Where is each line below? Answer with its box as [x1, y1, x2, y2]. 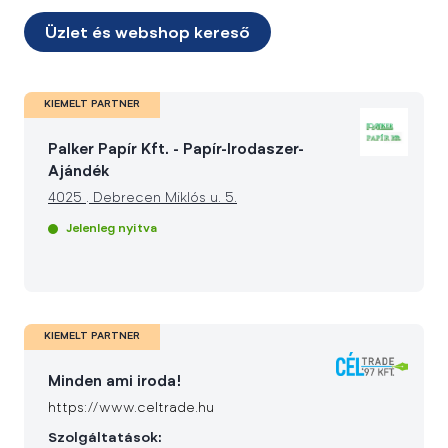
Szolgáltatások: [48, 432, 162, 446]
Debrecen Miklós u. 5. [89, 192, 237, 206]
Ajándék [48, 165, 109, 180]
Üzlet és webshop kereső [45, 26, 250, 42]
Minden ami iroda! [48, 375, 182, 390]
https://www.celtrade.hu [48, 402, 214, 416]
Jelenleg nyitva [66, 223, 157, 235]
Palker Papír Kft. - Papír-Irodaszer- [48, 143, 304, 158]
